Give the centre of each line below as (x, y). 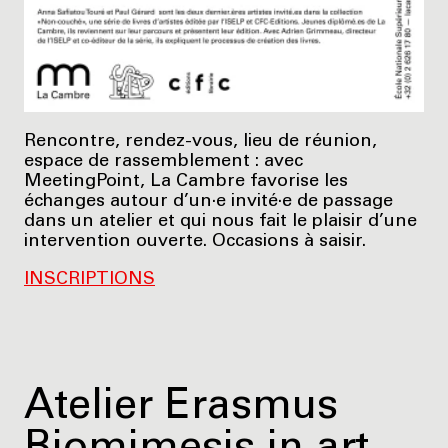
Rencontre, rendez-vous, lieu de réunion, (200, 141)
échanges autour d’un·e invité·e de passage (208, 201)
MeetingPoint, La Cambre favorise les (186, 181)
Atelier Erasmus (181, 408)
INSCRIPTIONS (89, 279)
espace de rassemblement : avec (163, 161)
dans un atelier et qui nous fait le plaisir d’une (220, 221)
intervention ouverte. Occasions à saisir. (195, 241)
